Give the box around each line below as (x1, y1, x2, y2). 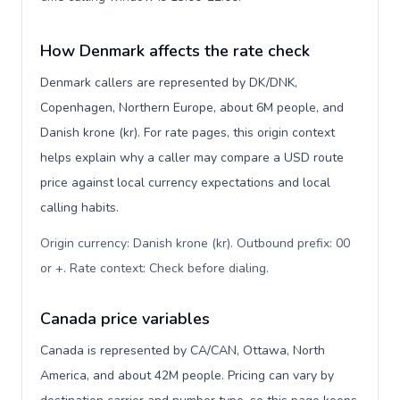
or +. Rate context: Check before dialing (40, 260, 266, 277)
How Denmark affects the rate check (40, 40, 310, 62)
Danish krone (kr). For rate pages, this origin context (40, 124, 335, 141)
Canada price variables (40, 308, 210, 329)
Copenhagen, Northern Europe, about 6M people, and (40, 99, 344, 116)
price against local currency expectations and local (40, 174, 330, 191)
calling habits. (40, 199, 119, 216)
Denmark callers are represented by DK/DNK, (40, 74, 297, 91)
